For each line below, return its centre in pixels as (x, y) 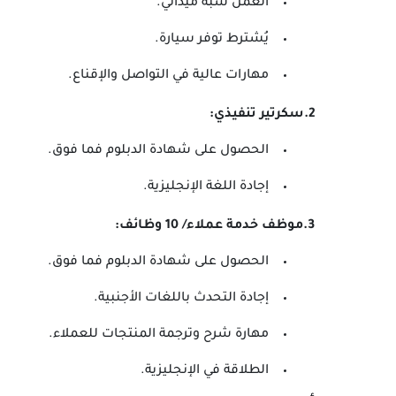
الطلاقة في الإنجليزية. (205, 371)
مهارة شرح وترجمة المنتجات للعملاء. (159, 335)
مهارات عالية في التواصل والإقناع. (168, 76)
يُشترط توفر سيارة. (212, 40)
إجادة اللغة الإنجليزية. (206, 187)
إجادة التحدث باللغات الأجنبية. (181, 299)
